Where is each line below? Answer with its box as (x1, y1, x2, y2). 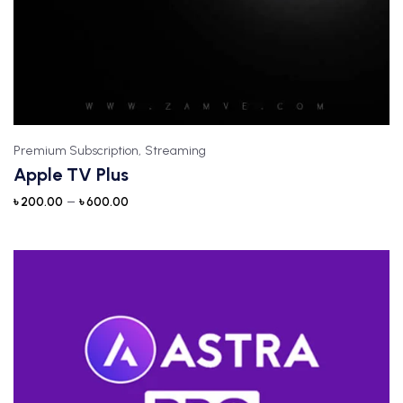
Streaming (145, 143, 206, 158)
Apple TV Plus (13, 164, 129, 185)
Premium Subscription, (13, 143, 141, 158)
